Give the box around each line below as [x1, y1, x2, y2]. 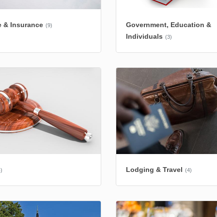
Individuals [126, 32, 163, 40]
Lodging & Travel [126, 165, 183, 173]
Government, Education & [126, 20, 211, 29]
